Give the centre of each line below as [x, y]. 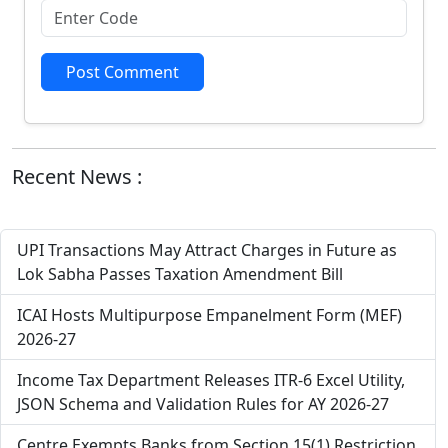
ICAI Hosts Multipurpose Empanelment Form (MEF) [209, 315]
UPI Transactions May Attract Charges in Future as [207, 250]
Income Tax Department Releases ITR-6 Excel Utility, [211, 380]
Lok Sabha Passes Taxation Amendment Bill [180, 274]
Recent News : [77, 177]
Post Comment [122, 72]
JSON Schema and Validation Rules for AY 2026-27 [203, 404]
